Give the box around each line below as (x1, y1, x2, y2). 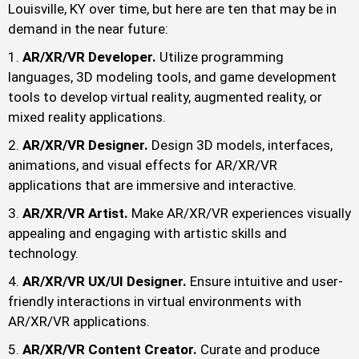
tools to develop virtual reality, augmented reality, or (8, 89, 322, 106)
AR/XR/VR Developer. (22, 49, 159, 66)
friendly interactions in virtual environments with (8, 293, 301, 310)
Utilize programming (159, 49, 284, 66)
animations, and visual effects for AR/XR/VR (8, 157, 277, 174)
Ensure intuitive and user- (190, 273, 343, 290)
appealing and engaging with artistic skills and (8, 225, 287, 242)
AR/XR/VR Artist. (22, 205, 131, 222)
